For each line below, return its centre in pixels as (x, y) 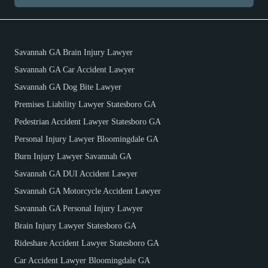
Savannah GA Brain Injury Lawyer (74, 52)
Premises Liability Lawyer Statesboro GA (85, 104)
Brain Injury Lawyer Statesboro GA (75, 226)
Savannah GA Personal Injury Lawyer (79, 208)
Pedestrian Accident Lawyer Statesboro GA (88, 121)
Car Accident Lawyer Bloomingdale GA (82, 260)
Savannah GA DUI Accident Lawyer (76, 173)
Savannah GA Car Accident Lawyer (74, 69)
